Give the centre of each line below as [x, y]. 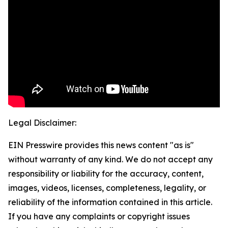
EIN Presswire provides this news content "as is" [101, 145]
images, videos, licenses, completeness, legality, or [107, 188]
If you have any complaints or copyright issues [99, 217]
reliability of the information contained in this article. [110, 202]
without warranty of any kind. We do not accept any [110, 160]
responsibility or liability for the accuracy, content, [106, 174]
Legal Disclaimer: [42, 123]
